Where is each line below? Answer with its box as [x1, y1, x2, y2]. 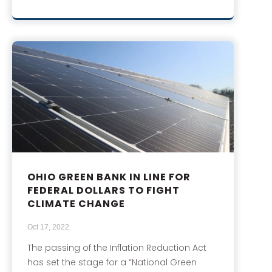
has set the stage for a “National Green [27, 256, 197, 268]
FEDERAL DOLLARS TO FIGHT [27, 183, 180, 197]
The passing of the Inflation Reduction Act [27, 241, 206, 254]
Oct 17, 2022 [27, 222, 69, 231]
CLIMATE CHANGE [27, 196, 125, 211]
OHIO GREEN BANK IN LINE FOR [27, 169, 191, 184]
